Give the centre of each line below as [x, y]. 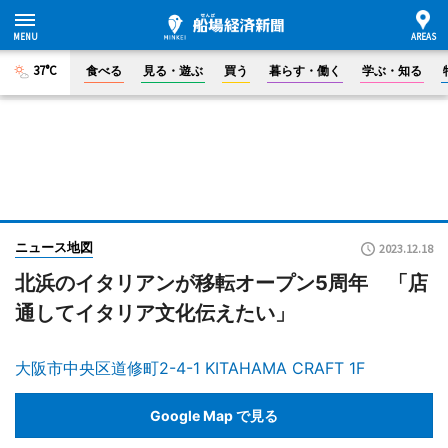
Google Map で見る [214, 415]
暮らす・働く [305, 70]
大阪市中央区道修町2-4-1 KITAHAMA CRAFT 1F [190, 368]
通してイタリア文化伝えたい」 [155, 313]
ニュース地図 [54, 247]
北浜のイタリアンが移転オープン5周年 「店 [221, 283]
